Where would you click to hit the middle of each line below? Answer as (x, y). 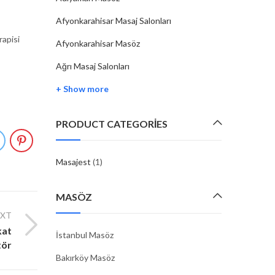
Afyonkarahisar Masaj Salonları (114, 21)
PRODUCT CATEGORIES (112, 124)
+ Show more (82, 89)
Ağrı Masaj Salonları (93, 66)
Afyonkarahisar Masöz (98, 43)
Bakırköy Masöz (85, 258)
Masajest (73, 162)
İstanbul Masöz (85, 235)
